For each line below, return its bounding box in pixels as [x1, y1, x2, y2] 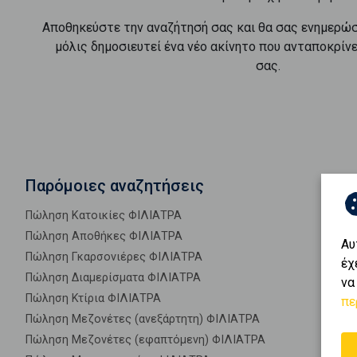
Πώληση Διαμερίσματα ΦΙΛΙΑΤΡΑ [25, 271, 201, 284]
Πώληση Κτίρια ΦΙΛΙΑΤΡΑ [25, 292, 161, 305]
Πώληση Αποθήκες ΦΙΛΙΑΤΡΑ [25, 229, 182, 243]
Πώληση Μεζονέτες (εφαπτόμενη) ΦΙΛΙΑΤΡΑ [25, 333, 265, 347]
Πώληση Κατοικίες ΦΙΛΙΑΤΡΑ [25, 209, 182, 222]
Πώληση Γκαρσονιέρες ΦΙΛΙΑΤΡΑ [25, 250, 202, 264]
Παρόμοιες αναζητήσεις [25, 176, 204, 195]
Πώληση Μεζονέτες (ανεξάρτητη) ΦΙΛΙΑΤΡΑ [25, 312, 260, 326]
